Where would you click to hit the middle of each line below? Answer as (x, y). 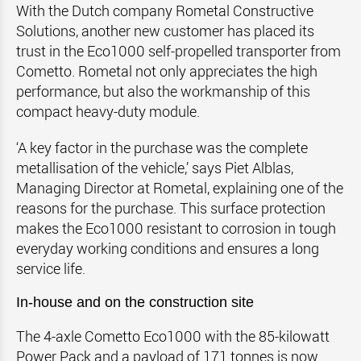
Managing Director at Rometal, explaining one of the (180, 188)
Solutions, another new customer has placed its (165, 31)
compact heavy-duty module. (108, 111)
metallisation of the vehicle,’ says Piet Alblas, (155, 168)
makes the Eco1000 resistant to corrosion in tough (176, 228)
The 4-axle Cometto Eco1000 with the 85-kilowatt (173, 336)
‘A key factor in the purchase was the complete (162, 147)
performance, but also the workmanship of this (163, 91)
